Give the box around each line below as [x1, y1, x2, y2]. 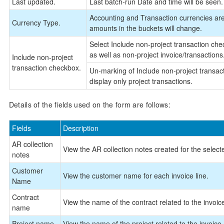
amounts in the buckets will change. [89, 22, 202, 33]
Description [62, 122, 98, 133]
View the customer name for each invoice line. [62, 170, 208, 180]
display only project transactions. [89, 75, 192, 86]
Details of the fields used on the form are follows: [8, 99, 171, 109]
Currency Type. [11, 17, 60, 27]
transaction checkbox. [11, 62, 81, 72]
